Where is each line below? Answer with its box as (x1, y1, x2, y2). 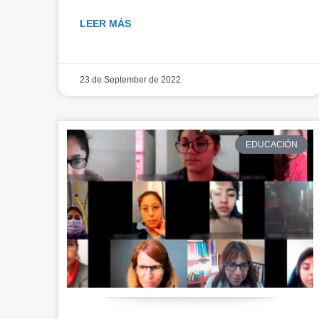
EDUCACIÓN (245, 139, 298, 150)
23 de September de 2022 (80, 74, 181, 85)
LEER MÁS (80, 17, 131, 29)
